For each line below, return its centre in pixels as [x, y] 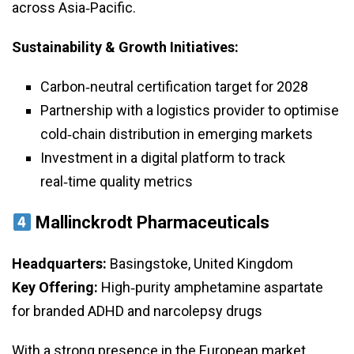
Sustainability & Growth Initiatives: [125, 47]
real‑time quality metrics [117, 182]
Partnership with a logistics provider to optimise [190, 111]
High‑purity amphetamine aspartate [211, 288]
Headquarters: [59, 264]
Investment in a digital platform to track [163, 158]
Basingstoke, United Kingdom [200, 264]
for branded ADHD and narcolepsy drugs [137, 311]
